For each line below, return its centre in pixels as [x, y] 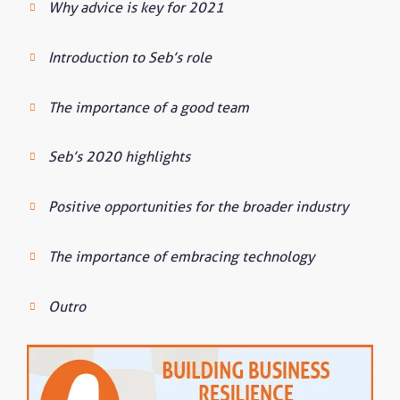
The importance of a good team [149, 107]
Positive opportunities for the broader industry [198, 207]
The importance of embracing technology [181, 256]
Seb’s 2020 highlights [119, 157]
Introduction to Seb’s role [130, 57]
